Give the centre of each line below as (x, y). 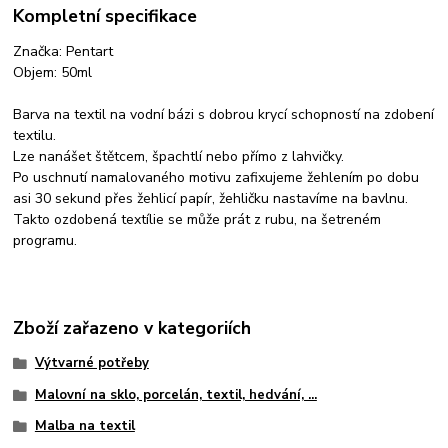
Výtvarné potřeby (91, 362)
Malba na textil (84, 426)
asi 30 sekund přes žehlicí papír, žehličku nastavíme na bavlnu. (211, 199)
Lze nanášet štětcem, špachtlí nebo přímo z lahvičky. (179, 157)
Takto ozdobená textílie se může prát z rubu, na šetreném (197, 220)
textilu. (35, 136)
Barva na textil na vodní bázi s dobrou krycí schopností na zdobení (224, 115)
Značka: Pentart (63, 52)
